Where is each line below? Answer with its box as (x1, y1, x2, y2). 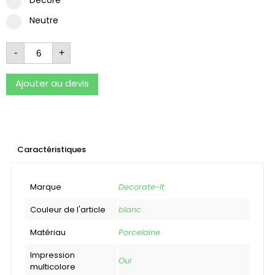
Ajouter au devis (15, 76, 89, 90)
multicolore (30, 260, 76, 273)
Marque (30, 180, 61, 193)
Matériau (30, 226, 66, 238)
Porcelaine (118, 226, 160, 238)
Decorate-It (118, 180, 165, 193)
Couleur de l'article (30, 203, 106, 215)
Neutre (29, 14, 58, 26)
